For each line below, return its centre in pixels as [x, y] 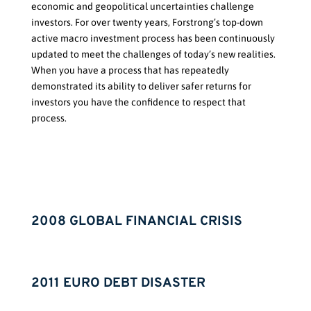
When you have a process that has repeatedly [130, 70]
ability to [128, 86]
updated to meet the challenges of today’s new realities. [153, 54]
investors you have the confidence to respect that [138, 102]
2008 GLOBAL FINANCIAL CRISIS [136, 222]
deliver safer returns [192, 86]
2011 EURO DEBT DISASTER [118, 284]
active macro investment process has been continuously [153, 39]
